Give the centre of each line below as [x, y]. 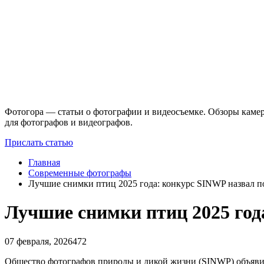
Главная [44, 162]
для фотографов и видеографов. [69, 122]
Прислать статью [39, 142]
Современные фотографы [80, 173]
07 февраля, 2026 [39, 241]
